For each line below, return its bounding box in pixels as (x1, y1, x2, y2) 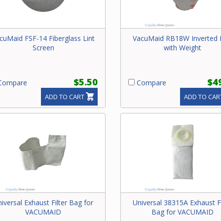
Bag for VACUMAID (151, 207, 214, 217)
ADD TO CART (44, 92, 84, 102)
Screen (32, 43, 54, 53)
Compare (134, 78, 166, 88)
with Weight (164, 43, 202, 53)
